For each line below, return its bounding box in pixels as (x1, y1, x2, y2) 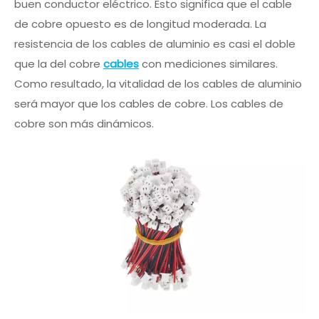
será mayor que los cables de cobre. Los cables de (14, 96, 283, 111)
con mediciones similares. (139, 56, 278, 71)
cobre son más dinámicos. (14, 116, 154, 131)
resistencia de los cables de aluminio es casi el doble (14, 36, 296, 51)
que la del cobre (14, 56, 103, 71)
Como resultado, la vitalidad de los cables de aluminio (14, 76, 302, 91)
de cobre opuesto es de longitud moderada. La (14, 16, 266, 31)
